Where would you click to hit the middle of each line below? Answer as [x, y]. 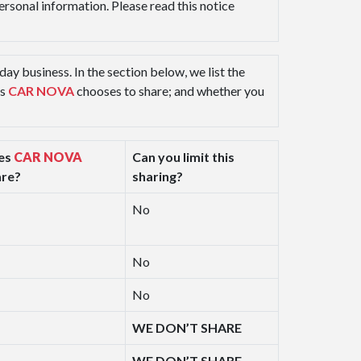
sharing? [158, 176]
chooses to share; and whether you [169, 91]
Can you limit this [183, 157]
